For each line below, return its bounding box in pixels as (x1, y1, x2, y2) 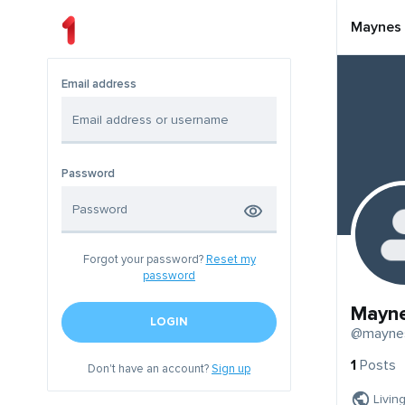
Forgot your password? (82, 252, 206, 268)
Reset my (205, 252, 256, 268)
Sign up (212, 362, 250, 377)
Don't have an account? (88, 362, 212, 377)
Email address (61, 77, 137, 92)
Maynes (351, 18, 401, 36)
